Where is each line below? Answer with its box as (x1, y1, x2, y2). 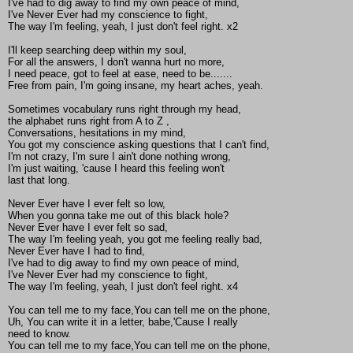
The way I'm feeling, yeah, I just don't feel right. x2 (8, 20, 238, 33)
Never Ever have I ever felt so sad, (8, 221, 168, 234)
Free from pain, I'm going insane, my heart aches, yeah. (8, 80, 263, 92)
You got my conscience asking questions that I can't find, (8, 139, 269, 151)
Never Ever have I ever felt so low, (8, 198, 165, 210)
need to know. (8, 328, 71, 340)
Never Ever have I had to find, (8, 245, 145, 258)
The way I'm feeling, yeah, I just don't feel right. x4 (8, 281, 238, 293)
